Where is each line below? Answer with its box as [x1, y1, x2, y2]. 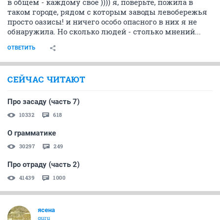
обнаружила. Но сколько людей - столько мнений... [7, 27, 201, 36]
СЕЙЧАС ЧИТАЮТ [7, 74, 85, 85]
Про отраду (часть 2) [7, 160, 80, 169]
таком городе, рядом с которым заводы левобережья [7, 7, 207, 17]
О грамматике [7, 129, 56, 137]
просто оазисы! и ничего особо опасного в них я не [7, 17, 197, 27]
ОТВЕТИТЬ [7, 45, 35, 51]
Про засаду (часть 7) [7, 97, 80, 106]
